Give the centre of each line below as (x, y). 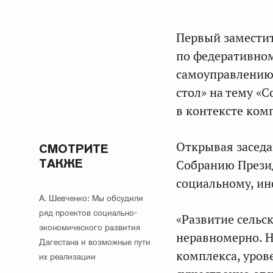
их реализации (67, 257)
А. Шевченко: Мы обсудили (91, 198)
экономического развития (90, 227)
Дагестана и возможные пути (95, 242)
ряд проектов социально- (88, 213)
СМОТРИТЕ (74, 149)
